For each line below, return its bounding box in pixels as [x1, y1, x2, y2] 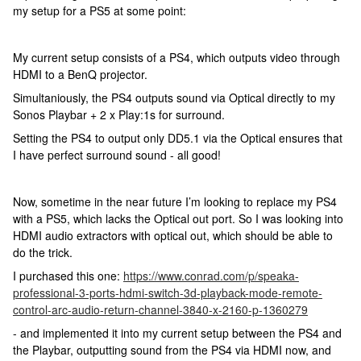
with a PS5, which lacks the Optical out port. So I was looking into [13, 210, 343, 226]
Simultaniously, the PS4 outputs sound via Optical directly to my [13, 89, 335, 106]
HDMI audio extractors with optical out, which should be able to [13, 227, 333, 243]
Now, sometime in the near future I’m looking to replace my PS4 [13, 193, 337, 210]
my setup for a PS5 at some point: [13, 2, 186, 19]
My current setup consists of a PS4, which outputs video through [13, 49, 340, 65]
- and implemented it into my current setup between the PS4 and [13, 325, 342, 341]
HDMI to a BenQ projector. [13, 66, 147, 82]
